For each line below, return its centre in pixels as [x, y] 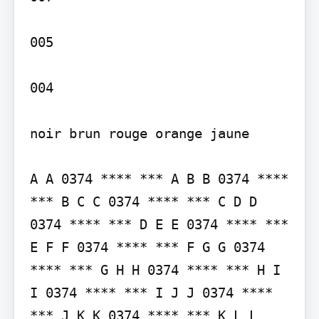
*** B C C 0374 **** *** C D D [143, 201]
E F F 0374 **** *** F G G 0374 [147, 247]
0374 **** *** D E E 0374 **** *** [159, 224]
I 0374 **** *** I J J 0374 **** [151, 292]
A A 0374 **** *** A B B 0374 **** [159, 178]
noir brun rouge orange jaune [139, 133]
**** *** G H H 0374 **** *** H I [155, 270]
